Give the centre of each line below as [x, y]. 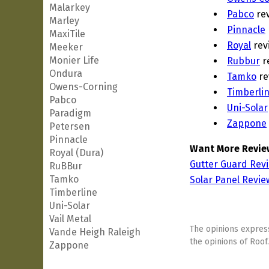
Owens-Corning [83, 87]
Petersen [70, 126]
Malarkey [70, 8]
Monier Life [74, 60]
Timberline [73, 192]
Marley [64, 21]
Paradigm [70, 113]
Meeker [66, 47]
